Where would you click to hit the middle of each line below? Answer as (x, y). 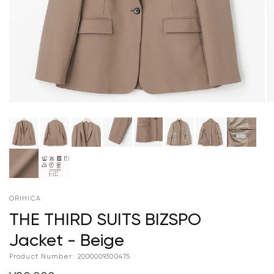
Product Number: (42, 256)
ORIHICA (25, 198)
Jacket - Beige (67, 241)
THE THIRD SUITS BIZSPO (105, 220)
